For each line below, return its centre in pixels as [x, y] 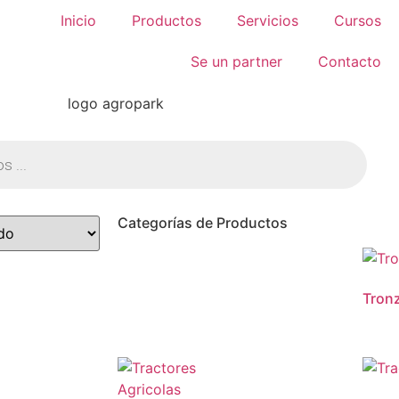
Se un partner [236, 61]
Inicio [78, 20]
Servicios [267, 20]
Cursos [357, 20]
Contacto [349, 61]
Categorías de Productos [203, 222]
